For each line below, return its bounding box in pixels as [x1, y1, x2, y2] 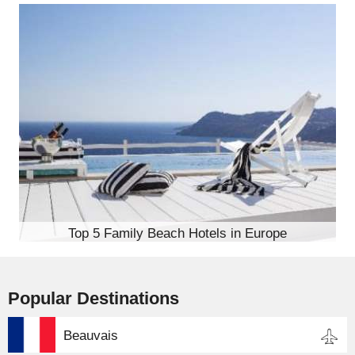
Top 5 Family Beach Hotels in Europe [68, 225, 287, 241]
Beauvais [63, 327, 118, 343]
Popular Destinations [8, 288, 179, 308]
